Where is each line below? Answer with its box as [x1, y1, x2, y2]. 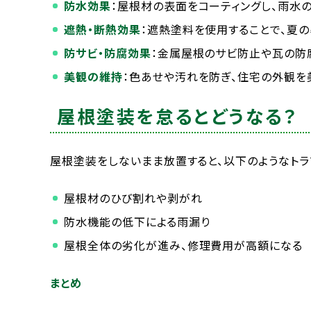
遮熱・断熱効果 [64, 21, 141, 38]
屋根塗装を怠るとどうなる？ [57, 103, 298, 129]
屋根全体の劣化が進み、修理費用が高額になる [64, 237, 303, 254]
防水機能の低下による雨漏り [64, 213, 210, 230]
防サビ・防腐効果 [64, 44, 151, 62]
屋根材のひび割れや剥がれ [64, 190, 203, 207]
